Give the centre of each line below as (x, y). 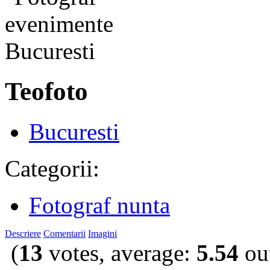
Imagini (102, 233)
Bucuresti (74, 131)
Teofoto (46, 92)
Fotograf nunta (99, 205)
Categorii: (52, 168)
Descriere (23, 233)
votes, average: (120, 253)
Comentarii (64, 233)
